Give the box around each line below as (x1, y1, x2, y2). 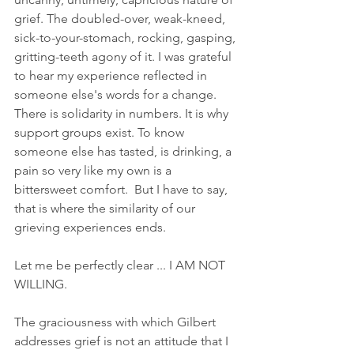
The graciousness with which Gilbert (14, 314, 219, 330)
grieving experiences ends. (14, 219, 169, 235)
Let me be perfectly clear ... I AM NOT (14, 257, 228, 273)
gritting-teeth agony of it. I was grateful (14, 48, 235, 64)
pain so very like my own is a (14, 162, 175, 178)
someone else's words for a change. (14, 86, 220, 102)
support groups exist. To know (14, 124, 187, 140)
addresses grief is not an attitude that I (14, 333, 232, 348)
